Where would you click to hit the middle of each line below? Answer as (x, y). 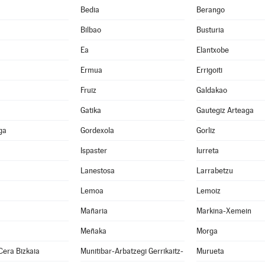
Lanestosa (97, 171)
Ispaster (93, 151)
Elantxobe (212, 50)
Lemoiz (208, 191)
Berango (210, 10)
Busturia (210, 30)
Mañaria (94, 211)
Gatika (91, 110)
